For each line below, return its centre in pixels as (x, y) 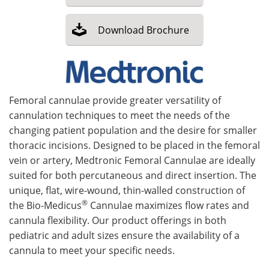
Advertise (201, 23)
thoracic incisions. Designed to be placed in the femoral (134, 145)
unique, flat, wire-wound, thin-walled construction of (127, 190)
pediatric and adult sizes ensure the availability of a (124, 235)
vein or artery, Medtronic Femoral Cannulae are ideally (132, 160)
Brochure (168, 30)
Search (67, 51)
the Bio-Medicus (45, 205)
